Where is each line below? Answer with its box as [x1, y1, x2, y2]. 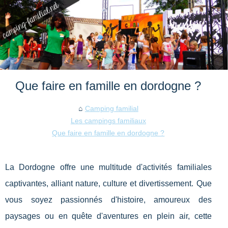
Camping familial [84, 104, 138, 113]
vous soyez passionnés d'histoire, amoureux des [5, 195, 212, 205]
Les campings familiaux [70, 117, 146, 125]
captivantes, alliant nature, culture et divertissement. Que [5, 179, 212, 188]
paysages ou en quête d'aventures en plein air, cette [5, 212, 212, 221]
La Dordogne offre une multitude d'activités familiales [5, 163, 212, 172]
